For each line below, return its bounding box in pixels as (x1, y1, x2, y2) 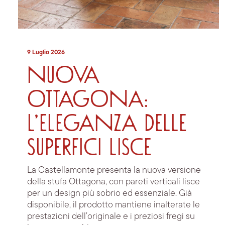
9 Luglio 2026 (27, 48, 65, 57)
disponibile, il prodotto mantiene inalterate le (27, 198, 200, 210)
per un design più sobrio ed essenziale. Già (27, 186, 192, 199)
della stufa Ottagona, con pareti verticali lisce (27, 175, 200, 187)
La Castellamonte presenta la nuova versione (27, 163, 201, 176)
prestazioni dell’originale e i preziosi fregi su (27, 209, 195, 222)
